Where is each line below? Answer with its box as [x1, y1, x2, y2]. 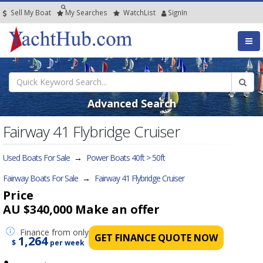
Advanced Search [87, 96, 176, 110]
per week [50, 237, 85, 248]
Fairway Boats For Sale [3, 172, 78, 184]
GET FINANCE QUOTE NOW [95, 231, 218, 244]
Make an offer [75, 201, 160, 217]
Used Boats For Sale [3, 151, 70, 163]
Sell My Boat [9, 8, 51, 17]
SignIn [168, 8, 187, 17]
